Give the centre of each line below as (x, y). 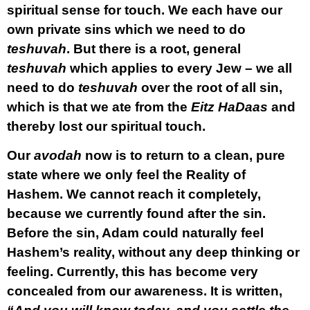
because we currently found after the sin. (136, 213)
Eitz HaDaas (229, 107)
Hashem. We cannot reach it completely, (134, 194)
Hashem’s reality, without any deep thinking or (153, 252)
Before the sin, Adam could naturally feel (135, 233)
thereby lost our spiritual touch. (106, 126)
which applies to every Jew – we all (179, 68)
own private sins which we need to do (126, 29)
